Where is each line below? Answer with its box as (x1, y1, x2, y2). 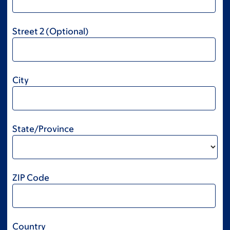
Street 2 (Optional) (12, 26, 89, 37)
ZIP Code (12, 172, 49, 183)
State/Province (12, 124, 74, 135)
